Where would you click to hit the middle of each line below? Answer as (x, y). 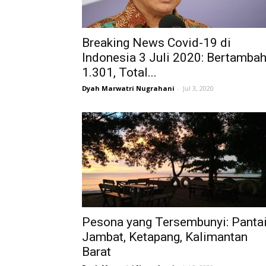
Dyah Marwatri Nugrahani (128, 88)
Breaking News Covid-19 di (156, 43)
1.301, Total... (119, 72)
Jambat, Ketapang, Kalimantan (165, 237)
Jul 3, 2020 (198, 88)
